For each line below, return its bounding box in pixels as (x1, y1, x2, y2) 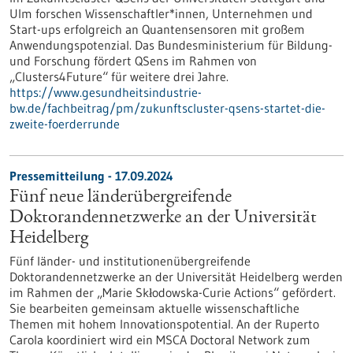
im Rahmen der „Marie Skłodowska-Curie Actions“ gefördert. (9, 284, 336, 300)
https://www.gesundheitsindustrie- (9, 84, 202, 100)
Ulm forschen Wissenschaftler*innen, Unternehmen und (9, 6, 313, 21)
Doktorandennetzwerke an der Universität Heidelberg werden (9, 269, 343, 284)
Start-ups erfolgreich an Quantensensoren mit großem (9, 21, 305, 37)
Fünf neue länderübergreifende (9, 188, 232, 207)
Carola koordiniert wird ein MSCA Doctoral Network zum (9, 332, 310, 347)
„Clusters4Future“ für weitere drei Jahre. (9, 69, 229, 84)
